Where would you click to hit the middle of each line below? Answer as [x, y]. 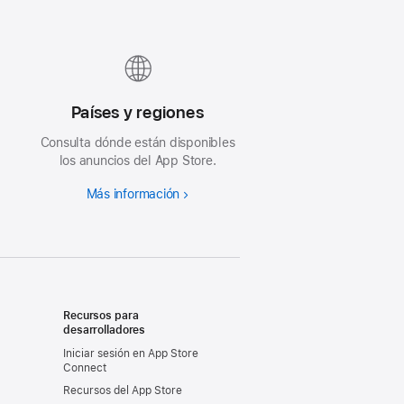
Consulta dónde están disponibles [138, 143]
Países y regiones [138, 113]
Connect [85, 367]
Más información [133, 194]
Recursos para [101, 316]
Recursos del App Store [123, 391]
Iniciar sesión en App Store [131, 353]
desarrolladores [105, 331]
